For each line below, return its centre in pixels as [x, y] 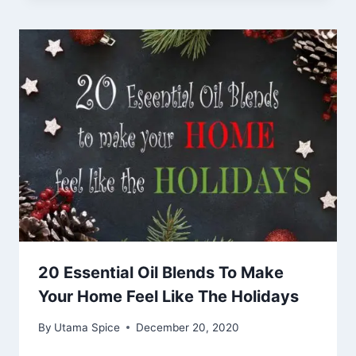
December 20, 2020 [188, 327]
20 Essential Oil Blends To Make [161, 273]
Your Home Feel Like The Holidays [168, 297]
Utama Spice [87, 327]
